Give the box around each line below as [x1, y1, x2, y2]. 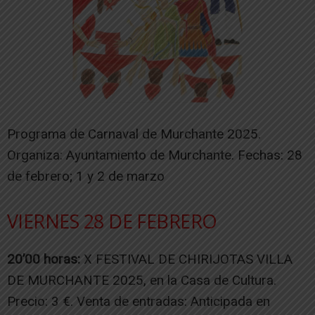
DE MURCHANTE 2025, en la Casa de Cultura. [7, 271, 276, 288]
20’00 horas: [7, 250, 80, 267]
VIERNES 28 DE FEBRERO [7, 207, 217, 234]
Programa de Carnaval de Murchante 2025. [7, 125, 261, 142]
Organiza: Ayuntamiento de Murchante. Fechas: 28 [7, 146, 302, 163]
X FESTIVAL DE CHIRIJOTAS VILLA [80, 250, 292, 267]
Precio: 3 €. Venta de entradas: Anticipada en [7, 292, 270, 309]
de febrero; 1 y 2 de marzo [7, 167, 165, 184]
